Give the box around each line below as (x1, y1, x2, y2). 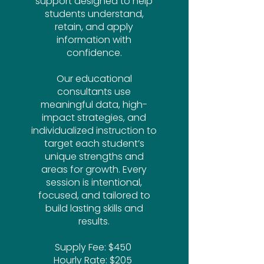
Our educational (56, 72, 132, 85)
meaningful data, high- (41, 98, 147, 111)
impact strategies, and (42, 111, 146, 124)
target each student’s (44, 137, 144, 150)
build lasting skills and (45, 202, 143, 215)
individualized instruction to (31, 124, 157, 137)
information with (57, 33, 131, 47)
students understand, (44, 7, 144, 21)
